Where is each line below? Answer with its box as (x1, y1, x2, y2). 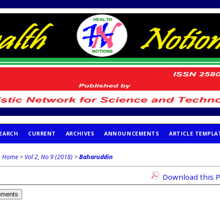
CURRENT (28, 130, 56, 137)
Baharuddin (79, 152, 113, 161)
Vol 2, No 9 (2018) (24, 152, 73, 161)
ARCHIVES (65, 130, 95, 137)
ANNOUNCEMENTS (104, 130, 160, 137)
